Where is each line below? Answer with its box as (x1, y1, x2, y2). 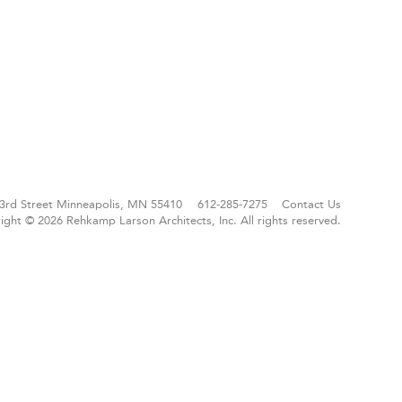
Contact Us (282, 197, 342, 212)
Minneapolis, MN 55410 (52, 197, 182, 212)
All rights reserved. (240, 214, 342, 228)
